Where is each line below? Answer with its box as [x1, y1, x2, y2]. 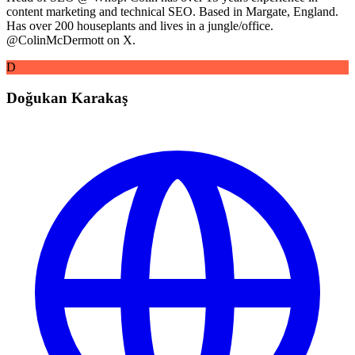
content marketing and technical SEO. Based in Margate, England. [6, 5, 338, 19]
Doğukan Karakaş [6, 89, 128, 106]
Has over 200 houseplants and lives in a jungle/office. [6, 19, 273, 33]
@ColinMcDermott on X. [6, 33, 136, 48]
